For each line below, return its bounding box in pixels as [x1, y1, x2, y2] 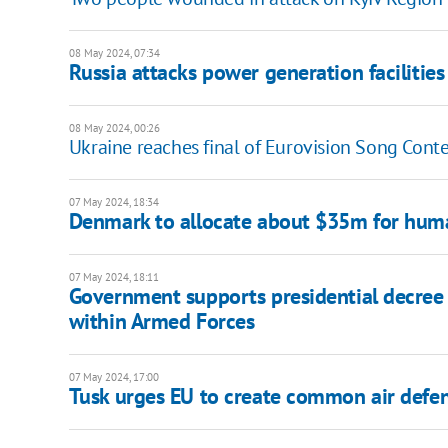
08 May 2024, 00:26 [68, 121, 160, 136]
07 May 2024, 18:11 [68, 270, 159, 285]
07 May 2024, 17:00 [68, 370, 159, 385]
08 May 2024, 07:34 [68, 46, 160, 61]
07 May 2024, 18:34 [68, 195, 159, 210]
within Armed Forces [68, 307, 255, 336]
